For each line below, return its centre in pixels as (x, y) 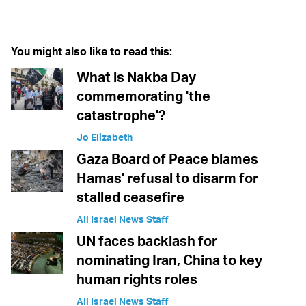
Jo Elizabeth (105, 137)
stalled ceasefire (130, 197)
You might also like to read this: (92, 52)
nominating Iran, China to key (169, 260)
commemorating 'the (143, 96)
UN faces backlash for (147, 241)
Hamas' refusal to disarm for (167, 178)
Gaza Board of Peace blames (167, 159)
